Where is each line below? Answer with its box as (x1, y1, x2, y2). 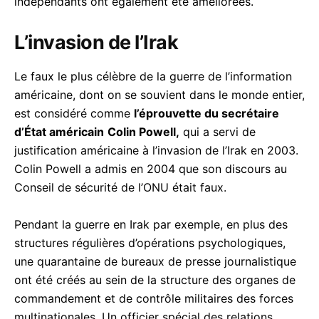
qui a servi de (179, 124, 256, 139)
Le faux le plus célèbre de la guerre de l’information (14, 68, 292, 83)
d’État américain (14, 124, 104, 139)
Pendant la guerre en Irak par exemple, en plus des (14, 216, 288, 231)
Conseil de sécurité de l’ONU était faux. (14, 179, 226, 194)
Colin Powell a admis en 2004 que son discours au (14, 161, 287, 176)
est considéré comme (14, 105, 134, 120)
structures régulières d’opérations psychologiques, (14, 235, 286, 250)
